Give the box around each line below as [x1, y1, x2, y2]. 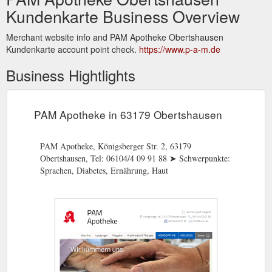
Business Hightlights [6, 64, 135, 86]
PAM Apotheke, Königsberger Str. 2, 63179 [40, 140, 191, 152]
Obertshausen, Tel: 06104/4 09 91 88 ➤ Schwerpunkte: [40, 152, 230, 164]
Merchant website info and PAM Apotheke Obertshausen [6, 31, 223, 43]
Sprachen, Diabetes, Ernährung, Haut [40, 165, 168, 176]
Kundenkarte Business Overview [6, 4, 240, 28]
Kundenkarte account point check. [6, 43, 139, 55]
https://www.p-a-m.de [139, 43, 220, 55]
